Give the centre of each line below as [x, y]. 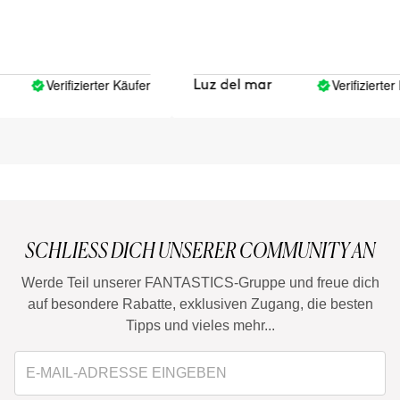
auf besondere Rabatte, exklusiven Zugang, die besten [200, 304]
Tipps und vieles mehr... [200, 325]
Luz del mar [214, 85]
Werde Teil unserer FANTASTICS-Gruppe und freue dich [200, 282]
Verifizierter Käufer [79, 85]
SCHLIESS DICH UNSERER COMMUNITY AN [200, 250]
